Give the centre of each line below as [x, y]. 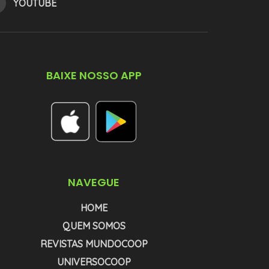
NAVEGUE [94, 182]
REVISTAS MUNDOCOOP [94, 243]
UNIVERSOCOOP [94, 261]
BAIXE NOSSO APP [94, 75]
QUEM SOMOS [94, 225]
